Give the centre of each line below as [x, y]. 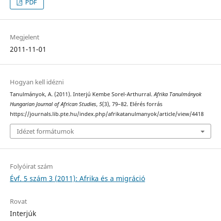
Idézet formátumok [45, 131]
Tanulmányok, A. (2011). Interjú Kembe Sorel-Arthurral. [82, 94]
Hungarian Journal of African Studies [53, 104]
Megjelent [24, 37]
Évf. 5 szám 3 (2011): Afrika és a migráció [77, 179]
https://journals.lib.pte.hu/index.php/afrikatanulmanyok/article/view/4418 [107, 114]
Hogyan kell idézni [37, 82]
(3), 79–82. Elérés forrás [132, 104]
